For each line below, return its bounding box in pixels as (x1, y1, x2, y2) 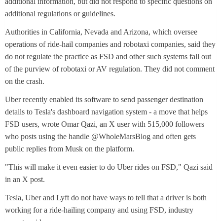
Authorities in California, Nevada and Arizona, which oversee (5, 28, 197, 37)
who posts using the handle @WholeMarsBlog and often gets (5, 132, 196, 141)
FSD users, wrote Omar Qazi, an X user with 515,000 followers (5, 120, 204, 129)
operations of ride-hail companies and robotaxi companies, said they (5, 40, 216, 49)
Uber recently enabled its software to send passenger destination (5, 95, 203, 104)
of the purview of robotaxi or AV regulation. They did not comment (5, 65, 215, 74)
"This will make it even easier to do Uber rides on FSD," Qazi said (5, 163, 213, 172)
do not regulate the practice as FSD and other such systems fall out (5, 52, 211, 61)
